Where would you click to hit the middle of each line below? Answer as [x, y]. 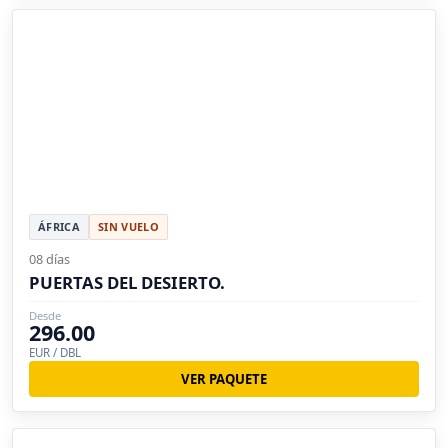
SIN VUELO [128, 226]
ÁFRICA [59, 226]
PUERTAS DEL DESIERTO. [127, 282]
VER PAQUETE [224, 378]
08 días [49, 258]
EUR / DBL [55, 352]
